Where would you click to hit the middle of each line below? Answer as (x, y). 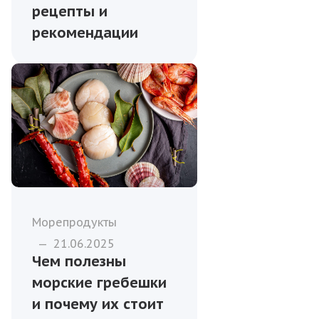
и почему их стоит (98, 304)
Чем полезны (79, 262)
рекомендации (85, 33)
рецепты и (70, 12)
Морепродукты (74, 223)
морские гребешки (99, 283)
